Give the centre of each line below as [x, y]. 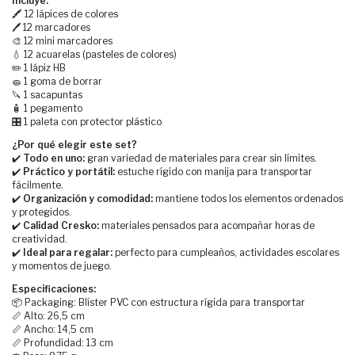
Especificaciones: [54, 289]
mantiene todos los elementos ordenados [248, 199]
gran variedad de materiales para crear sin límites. [201, 158]
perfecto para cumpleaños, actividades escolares [226, 253]
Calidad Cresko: [61, 226]
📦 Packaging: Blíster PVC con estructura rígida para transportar [158, 303]
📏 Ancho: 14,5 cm [53, 330]
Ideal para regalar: [68, 253]
